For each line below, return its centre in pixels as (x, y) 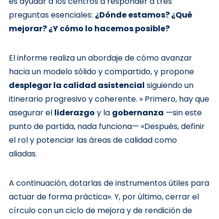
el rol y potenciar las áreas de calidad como (93, 140)
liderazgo (74, 113)
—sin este (183, 113)
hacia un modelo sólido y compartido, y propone (101, 72)
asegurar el (31, 113)
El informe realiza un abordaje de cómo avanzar (100, 58)
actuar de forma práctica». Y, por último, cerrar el (104, 197)
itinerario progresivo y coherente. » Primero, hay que (109, 99)
